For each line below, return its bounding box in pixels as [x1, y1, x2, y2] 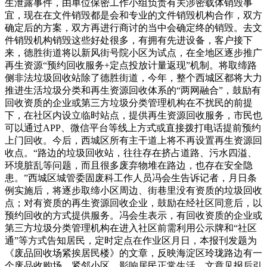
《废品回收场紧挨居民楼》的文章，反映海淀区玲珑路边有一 [5, 248, 262, 259]
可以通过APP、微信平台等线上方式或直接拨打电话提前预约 [5, 123, 261, 133]
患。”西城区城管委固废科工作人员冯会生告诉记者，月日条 [5, 173, 257, 184]
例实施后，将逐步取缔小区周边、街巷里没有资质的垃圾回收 [5, 185, 262, 196]
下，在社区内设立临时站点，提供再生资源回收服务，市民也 [5, 110, 262, 121]
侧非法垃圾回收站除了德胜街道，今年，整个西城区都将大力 [5, 73, 262, 83]
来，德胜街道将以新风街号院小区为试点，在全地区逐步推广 [5, 48, 262, 58]
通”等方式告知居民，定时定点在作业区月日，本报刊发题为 [5, 235, 257, 246]
